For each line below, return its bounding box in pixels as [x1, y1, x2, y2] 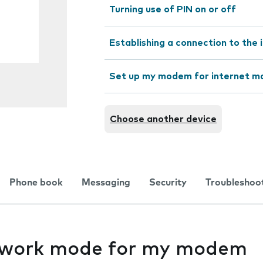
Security [149, 178, 187, 187]
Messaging [82, 178, 130, 187]
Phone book [9, 178, 63, 187]
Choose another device [110, 114, 217, 124]
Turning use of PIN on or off [109, 5, 236, 14]
